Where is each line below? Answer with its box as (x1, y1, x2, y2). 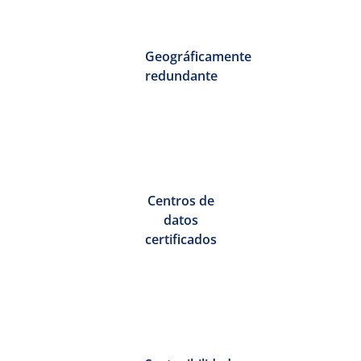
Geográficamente (144, 48, 251, 66)
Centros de (147, 192, 214, 210)
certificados (144, 230, 217, 248)
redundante (144, 67, 218, 85)
